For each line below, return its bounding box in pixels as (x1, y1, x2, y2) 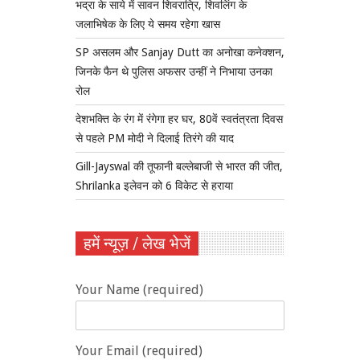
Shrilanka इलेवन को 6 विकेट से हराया (76, 179, 233, 193)
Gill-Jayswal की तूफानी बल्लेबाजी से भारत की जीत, (76, 160, 283, 174)
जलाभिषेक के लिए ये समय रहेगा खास (76, 18, 220, 31)
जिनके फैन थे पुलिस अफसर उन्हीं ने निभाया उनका (76, 65, 272, 79)
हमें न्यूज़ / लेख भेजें (84, 234, 190, 254)
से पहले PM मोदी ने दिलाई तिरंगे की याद (76, 132, 234, 145)
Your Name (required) (76, 282, 203, 298)
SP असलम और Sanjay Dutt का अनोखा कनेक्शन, (76, 46, 284, 59)
